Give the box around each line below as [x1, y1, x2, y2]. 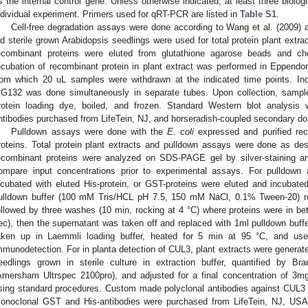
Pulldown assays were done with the [11, 126, 168, 137]
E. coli [167, 126, 195, 137]
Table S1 [240, 8, 276, 19]
